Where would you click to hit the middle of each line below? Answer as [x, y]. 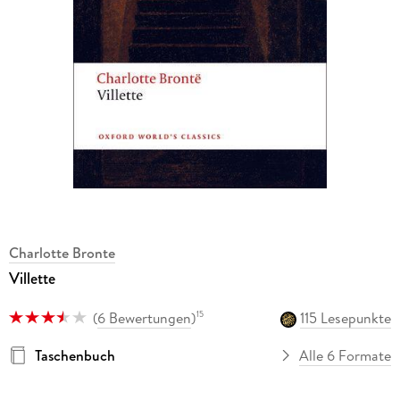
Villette [32, 279]
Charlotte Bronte [62, 253]
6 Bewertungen [144, 317]
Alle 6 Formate [346, 355]
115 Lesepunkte [346, 317]
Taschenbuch [75, 355]
